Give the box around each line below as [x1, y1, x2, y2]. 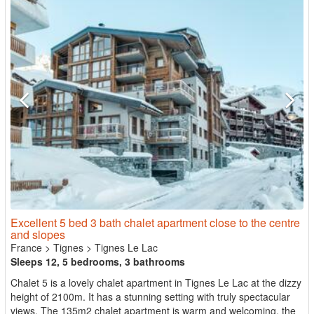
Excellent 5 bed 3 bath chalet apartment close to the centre [11, 214, 300, 231]
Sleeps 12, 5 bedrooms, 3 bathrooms [11, 254, 185, 268]
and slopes [11, 226, 65, 243]
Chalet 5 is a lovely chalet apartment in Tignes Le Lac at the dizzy [11, 275, 301, 289]
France [11, 240, 42, 254]
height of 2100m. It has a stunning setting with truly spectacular [11, 289, 290, 303]
